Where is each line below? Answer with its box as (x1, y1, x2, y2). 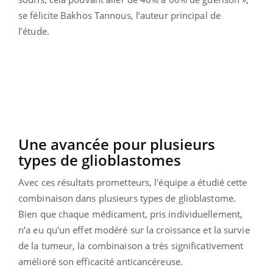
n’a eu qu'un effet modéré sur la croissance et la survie (18, 223, 250, 236)
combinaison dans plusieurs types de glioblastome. (18, 191, 236, 204)
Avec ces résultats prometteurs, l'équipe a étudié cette (18, 175, 247, 188)
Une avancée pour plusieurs (18, 133, 215, 154)
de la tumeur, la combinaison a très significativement (18, 239, 244, 252)
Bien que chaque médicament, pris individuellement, (18, 207, 243, 220)
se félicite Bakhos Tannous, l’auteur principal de (18, 9, 221, 21)
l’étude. (18, 24, 52, 37)
